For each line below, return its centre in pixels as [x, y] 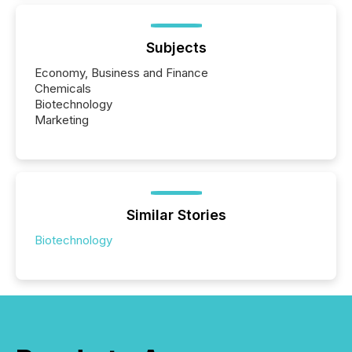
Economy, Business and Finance [121, 72]
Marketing [62, 119]
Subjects [176, 47]
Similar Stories [176, 214]
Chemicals [63, 88]
